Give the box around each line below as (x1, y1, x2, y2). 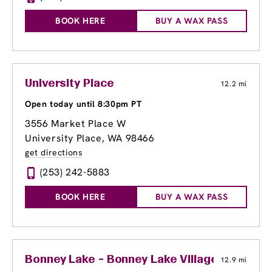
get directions (25, 147, 83, 158)
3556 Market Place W (25, 117, 126, 131)
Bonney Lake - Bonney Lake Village (25, 254, 218, 266)
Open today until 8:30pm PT (25, 98, 142, 110)
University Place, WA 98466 (25, 132, 155, 145)
